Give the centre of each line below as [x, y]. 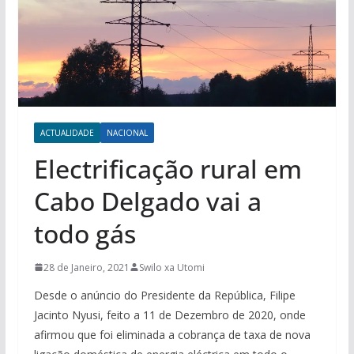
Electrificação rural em [168, 168]
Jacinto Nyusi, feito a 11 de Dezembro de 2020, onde [169, 314]
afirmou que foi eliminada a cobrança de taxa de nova [172, 334]
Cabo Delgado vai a [147, 201]
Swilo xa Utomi [171, 267]
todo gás [85, 233]
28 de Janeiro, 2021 [86, 267]
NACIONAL [127, 132]
